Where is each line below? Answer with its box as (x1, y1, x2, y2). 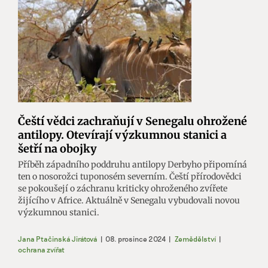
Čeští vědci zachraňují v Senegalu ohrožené (18, 114, 247, 128)
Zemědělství (175, 234, 216, 243)
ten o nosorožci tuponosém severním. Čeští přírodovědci (18, 170, 242, 182)
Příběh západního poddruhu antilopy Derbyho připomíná (18, 159, 247, 170)
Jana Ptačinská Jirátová (18, 234, 98, 243)
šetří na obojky (18, 141, 97, 156)
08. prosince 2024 (105, 234, 166, 243)
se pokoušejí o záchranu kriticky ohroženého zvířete (18, 182, 227, 194)
